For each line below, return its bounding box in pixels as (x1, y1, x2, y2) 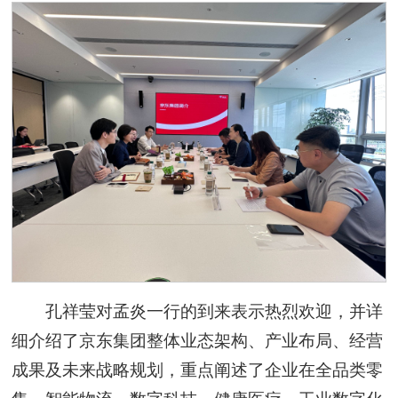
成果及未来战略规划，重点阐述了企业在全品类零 (12, 361, 384, 380)
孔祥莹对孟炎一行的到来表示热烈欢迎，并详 (44, 302, 383, 322)
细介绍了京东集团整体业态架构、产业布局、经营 (12, 331, 384, 351)
